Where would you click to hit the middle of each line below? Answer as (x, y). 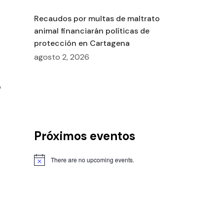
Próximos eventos (84, 136)
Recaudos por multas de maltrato (97, 19)
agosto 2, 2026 (61, 57)
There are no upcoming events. (92, 159)
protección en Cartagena (82, 43)
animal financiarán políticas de (92, 31)
